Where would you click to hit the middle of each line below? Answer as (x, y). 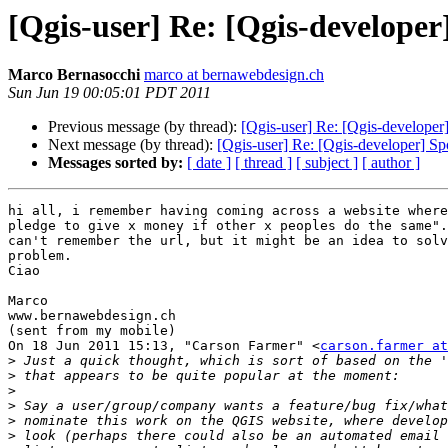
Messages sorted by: (115, 163)
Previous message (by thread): (144, 127)
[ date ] (209, 163)
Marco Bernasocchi (74, 75)
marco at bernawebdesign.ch (234, 75)
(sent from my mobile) (92, 331)
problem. (40, 256)
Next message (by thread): (132, 145)
